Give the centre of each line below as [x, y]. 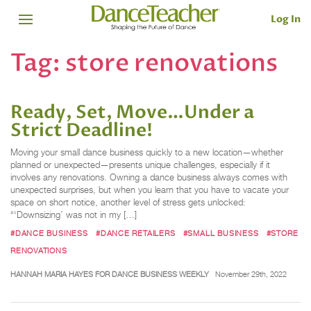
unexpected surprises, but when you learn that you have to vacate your [150, 190]
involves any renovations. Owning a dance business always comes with [149, 178]
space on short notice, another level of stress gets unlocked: [128, 203]
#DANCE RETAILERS [135, 233]
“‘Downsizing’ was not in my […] [74, 215]
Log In [286, 19]
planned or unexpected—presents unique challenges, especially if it [140, 165]
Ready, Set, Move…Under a [132, 113]
